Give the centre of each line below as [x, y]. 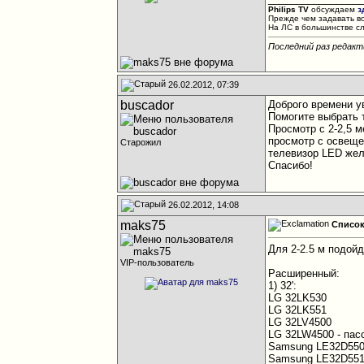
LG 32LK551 [298, 310]
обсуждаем [334, 9]
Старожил [141, 142]
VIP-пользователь [158, 262]
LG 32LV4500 [300, 323]
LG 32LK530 [298, 298]
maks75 [143, 225]
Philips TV [289, 9]
